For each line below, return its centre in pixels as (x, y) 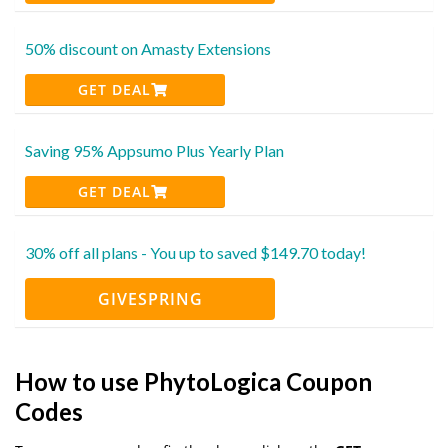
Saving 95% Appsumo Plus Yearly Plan (154, 150)
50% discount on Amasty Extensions (148, 48)
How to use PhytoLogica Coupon (193, 381)
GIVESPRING (150, 298)
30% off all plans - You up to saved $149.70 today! (195, 252)
